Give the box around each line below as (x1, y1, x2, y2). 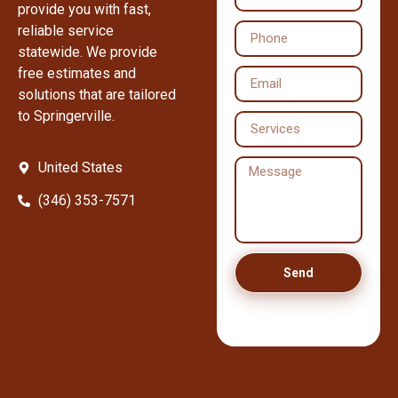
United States (37, 159, 123, 177)
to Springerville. (18, 107, 115, 125)
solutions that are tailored (18, 86, 176, 104)
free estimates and (18, 65, 136, 83)
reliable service (18, 22, 114, 40)
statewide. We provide (18, 44, 157, 61)
